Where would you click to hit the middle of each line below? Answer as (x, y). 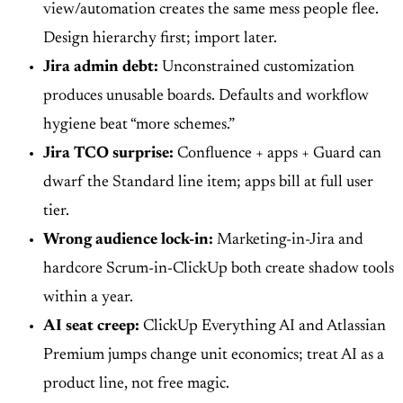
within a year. (88, 297)
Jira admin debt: (101, 67)
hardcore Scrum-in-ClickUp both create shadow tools (219, 269)
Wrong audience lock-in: (128, 240)
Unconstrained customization (256, 67)
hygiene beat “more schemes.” (139, 125)
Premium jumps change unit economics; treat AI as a (214, 355)
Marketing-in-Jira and (288, 240)
